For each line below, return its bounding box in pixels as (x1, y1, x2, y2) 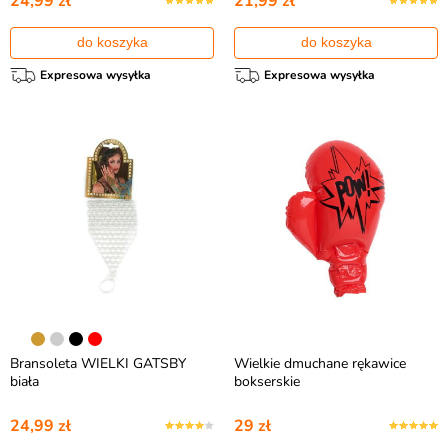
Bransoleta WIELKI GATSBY (10, 354, 186, 373)
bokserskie (234, 372, 300, 391)
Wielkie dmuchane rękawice (234, 354, 406, 373)
